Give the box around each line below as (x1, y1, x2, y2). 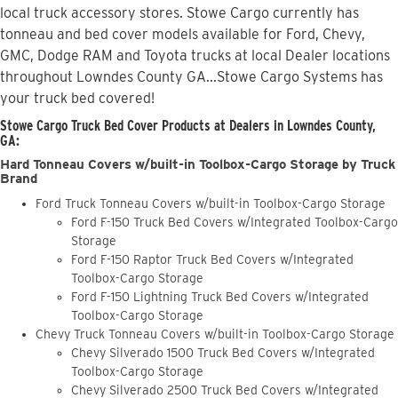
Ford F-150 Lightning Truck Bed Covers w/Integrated (71, 289, 369, 304)
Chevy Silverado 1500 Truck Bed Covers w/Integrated (71, 345, 375, 360)
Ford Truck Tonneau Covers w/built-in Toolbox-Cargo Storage (36, 195, 386, 211)
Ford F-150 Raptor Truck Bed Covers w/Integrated (71, 251, 354, 267)
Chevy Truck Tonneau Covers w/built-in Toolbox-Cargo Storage (36, 326, 394, 341)
